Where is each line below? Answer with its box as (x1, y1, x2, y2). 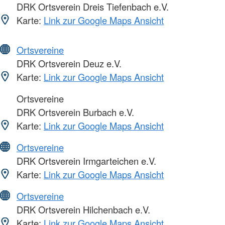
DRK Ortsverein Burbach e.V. (14, 105, 134, 119)
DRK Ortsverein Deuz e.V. (14, 57, 122, 70)
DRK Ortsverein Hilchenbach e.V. (14, 203, 150, 216)
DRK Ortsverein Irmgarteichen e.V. (14, 154, 156, 168)
